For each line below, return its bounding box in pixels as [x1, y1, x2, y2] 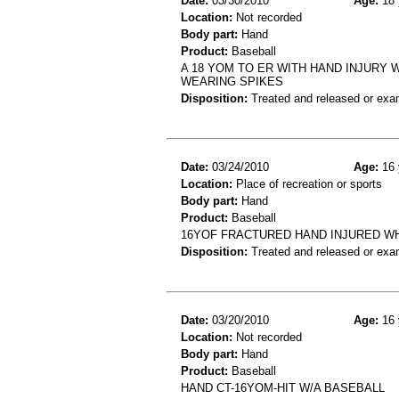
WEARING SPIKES [181, 74, 283, 88]
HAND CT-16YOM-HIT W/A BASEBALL [181, 380, 385, 395]
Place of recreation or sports [232, 176, 382, 191]
